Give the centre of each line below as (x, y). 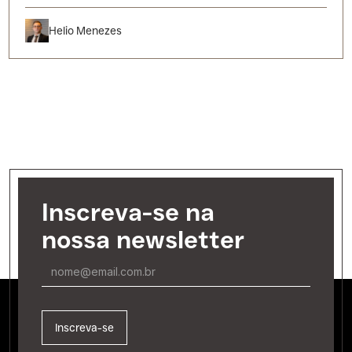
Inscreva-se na (128, 214)
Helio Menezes (86, 30)
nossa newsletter (143, 242)
